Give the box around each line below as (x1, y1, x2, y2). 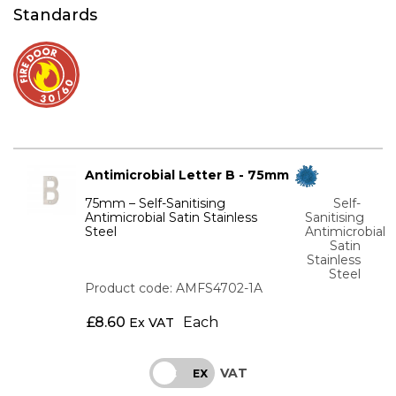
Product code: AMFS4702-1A (85, 279, 263, 296)
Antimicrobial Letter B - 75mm (85, 167, 293, 184)
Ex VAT (128, 314, 174, 331)
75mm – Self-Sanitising (85, 194, 226, 211)
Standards (13, 4, 97, 25)
